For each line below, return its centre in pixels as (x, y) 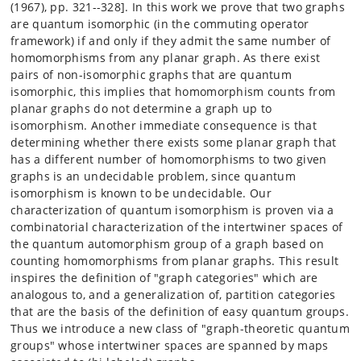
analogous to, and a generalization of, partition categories (173, 295)
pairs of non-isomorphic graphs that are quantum (151, 75)
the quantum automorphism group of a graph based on (167, 244)
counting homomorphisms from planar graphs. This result (175, 261)
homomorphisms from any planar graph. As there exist (166, 58)
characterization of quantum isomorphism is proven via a (172, 210)
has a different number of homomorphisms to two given (169, 159)
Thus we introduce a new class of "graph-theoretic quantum (180, 328)
